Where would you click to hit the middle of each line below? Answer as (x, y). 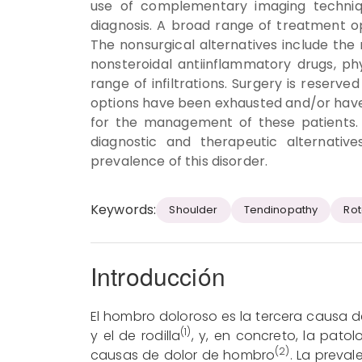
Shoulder (194, 210)
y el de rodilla (136, 335)
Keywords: (124, 209)
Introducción (158, 276)
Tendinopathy (281, 210)
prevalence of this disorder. (179, 161)
